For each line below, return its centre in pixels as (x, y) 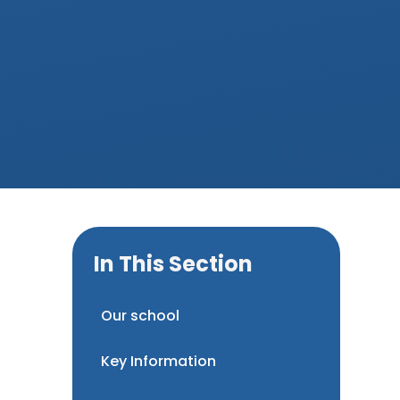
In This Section (173, 263)
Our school (140, 316)
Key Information (158, 361)
